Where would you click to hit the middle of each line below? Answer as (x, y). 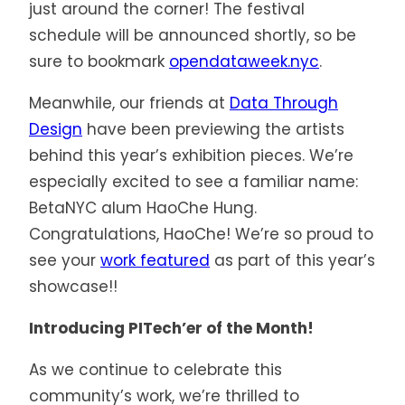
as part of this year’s (292, 261)
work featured (155, 261)
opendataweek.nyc (244, 62)
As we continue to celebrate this (155, 370)
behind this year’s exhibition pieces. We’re (191, 156)
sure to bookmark (99, 62)
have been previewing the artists (213, 130)
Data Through (284, 104)
